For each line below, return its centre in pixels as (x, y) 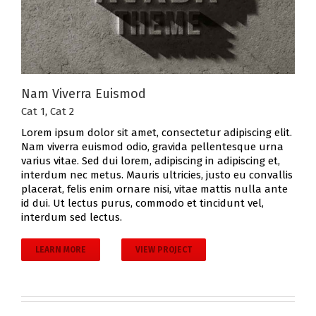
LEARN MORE (61, 250)
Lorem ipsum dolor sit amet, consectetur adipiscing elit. (157, 133)
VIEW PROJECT (164, 250)
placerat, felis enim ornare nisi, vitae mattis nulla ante (154, 189)
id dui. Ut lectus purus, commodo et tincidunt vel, (142, 203)
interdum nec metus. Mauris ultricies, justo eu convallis (157, 175)
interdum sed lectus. (72, 218)
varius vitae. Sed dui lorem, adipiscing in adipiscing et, (151, 161)
